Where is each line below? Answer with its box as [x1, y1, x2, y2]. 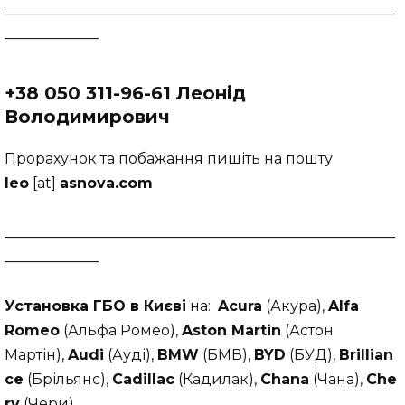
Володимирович [5, 106, 170, 128]
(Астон [281, 321, 334, 339]
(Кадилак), [174, 370, 260, 388]
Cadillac [112, 370, 174, 388]
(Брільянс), [24, 370, 112, 388]
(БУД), [286, 345, 339, 363]
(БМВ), [199, 345, 254, 363]
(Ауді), [104, 345, 157, 363]
